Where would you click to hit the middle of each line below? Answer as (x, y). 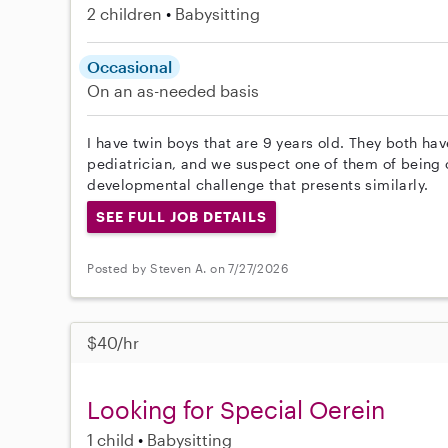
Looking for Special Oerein (236, 409)
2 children (125, 13)
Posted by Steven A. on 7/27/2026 (188, 268)
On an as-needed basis (173, 90)
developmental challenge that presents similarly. (258, 184)
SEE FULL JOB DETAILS (181, 216)
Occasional (130, 66)
